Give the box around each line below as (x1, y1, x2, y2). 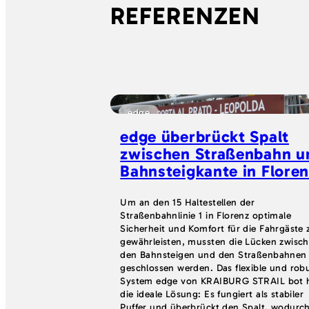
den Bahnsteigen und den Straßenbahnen (120, 249, 307, 261)
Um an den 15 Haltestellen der (120, 197, 255, 209)
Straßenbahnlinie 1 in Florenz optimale (120, 210, 292, 222)
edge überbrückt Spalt (120, 127, 289, 147)
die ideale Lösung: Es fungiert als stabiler (120, 288, 304, 301)
